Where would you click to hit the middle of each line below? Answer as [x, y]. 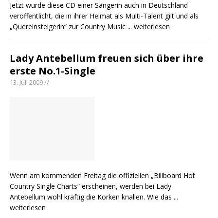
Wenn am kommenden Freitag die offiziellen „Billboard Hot [102, 176]
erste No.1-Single [53, 71]
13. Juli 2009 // [29, 82]
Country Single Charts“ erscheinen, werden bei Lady [91, 186]
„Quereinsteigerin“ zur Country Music [69, 27]
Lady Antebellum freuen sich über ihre [107, 58]
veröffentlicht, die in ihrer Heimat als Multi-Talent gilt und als [104, 16]
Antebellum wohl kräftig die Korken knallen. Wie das [92, 197]
